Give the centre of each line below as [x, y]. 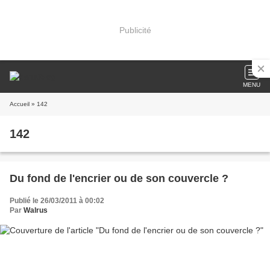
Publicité [135, 30]
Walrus [36, 210]
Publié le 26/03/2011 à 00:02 [57, 201]
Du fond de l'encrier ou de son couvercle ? [119, 178]
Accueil [20, 104]
